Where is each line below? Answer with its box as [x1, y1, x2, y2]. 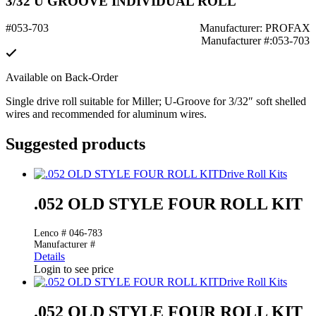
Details [34, 250, 65, 263]
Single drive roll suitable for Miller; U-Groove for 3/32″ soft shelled [6, 95, 306, 108]
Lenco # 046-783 [34, 228, 102, 239]
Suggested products [6, 135, 145, 154]
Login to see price [34, 263, 114, 276]
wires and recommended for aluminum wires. [6, 108, 207, 121]
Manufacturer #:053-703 [200, 35, 310, 47]
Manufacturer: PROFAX [200, 22, 310, 35]
